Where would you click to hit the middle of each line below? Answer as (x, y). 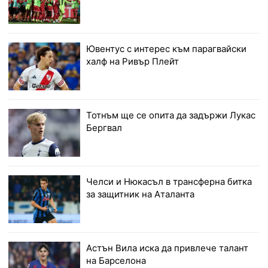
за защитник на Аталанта (141, 194)
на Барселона (116, 261)
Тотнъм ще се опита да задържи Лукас (171, 115)
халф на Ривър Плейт (133, 62)
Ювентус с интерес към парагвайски (167, 49)
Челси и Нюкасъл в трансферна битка (169, 182)
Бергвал (104, 128)
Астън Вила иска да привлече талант (167, 248)
